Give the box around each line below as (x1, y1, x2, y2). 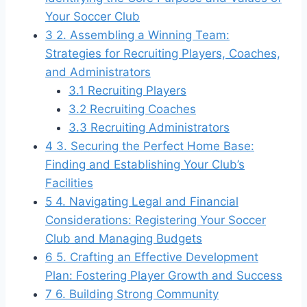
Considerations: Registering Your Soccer (45, 212, 266, 227)
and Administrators (45, 64, 151, 79)
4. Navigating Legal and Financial (52, 194, 238, 208)
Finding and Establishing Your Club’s (45, 157, 245, 171)
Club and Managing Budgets (45, 231, 202, 245)
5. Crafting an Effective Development (53, 249, 258, 264)
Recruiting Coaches (86, 101, 196, 116)
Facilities (45, 175, 93, 190)
